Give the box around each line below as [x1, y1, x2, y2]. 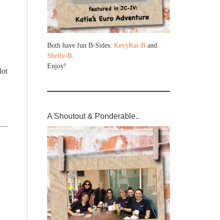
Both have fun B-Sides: [47, 42, 114, 50]
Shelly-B [47, 52, 72, 60]
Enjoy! [47, 62, 66, 70]
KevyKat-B [114, 42, 145, 50]
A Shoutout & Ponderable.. [47, 112, 139, 121]
